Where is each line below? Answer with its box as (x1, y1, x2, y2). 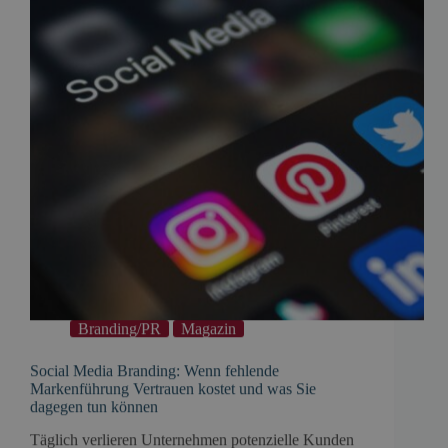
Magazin (181, 320, 236, 338)
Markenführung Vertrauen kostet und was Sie (30, 380, 316, 398)
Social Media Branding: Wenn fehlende (30, 362, 279, 380)
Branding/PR (78, 320, 161, 338)
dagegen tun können (30, 398, 158, 416)
